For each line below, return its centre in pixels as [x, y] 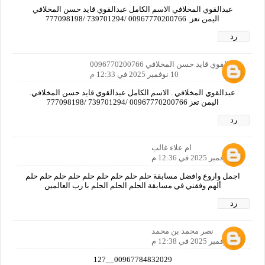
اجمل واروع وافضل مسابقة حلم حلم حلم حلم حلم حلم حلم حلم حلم [132, 176]
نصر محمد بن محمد [182, 231]
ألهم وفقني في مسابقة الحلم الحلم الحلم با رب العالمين [132, 185]
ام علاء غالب [172, 147]
